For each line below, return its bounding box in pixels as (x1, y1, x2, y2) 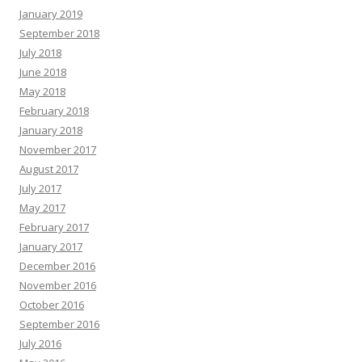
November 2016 (19, 278, 96, 293)
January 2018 (19, 123, 82, 138)
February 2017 (19, 220, 89, 235)
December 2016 (19, 259, 95, 274)
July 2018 (19, 45, 61, 61)
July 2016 (19, 336, 61, 351)
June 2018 (19, 65, 66, 80)
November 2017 (19, 142, 96, 158)
